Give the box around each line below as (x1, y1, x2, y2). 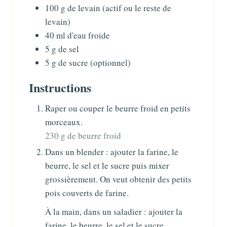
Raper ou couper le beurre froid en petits (45, 102, 191, 114)
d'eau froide (67, 29, 110, 41)
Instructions (29, 78, 91, 96)
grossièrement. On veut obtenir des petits (45, 173, 192, 185)
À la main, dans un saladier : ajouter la (45, 205, 182, 217)
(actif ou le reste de (102, 2, 171, 14)
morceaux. (45, 116, 83, 128)
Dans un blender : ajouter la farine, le (45, 145, 178, 158)
